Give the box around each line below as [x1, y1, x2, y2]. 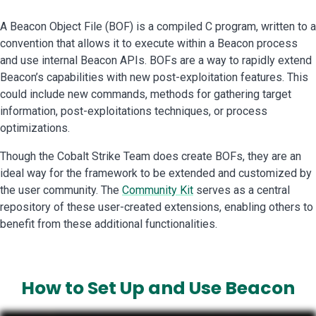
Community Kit [122, 183, 193, 197]
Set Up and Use [87, 276, 221, 301]
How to [21, 276, 87, 301]
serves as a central [193, 183, 290, 197]
